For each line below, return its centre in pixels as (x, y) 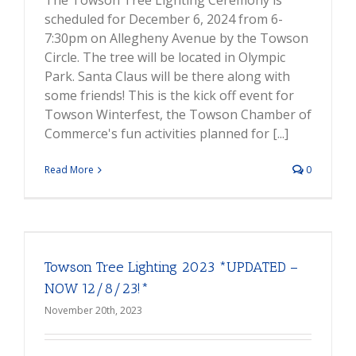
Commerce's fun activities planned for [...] (166, 134)
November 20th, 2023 (93, 311)
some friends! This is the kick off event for (169, 96)
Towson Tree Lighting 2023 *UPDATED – (171, 267)
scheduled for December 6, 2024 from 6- (164, 19)
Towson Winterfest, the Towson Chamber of (178, 115)
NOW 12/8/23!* (97, 289)
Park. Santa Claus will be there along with (167, 77)
